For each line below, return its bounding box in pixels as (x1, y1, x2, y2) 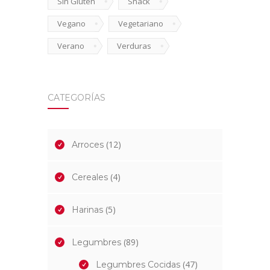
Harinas (72, 204, 103, 216)
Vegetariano (118, 18, 163, 30)
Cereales (72, 172, 108, 183)
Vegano (57, 18, 86, 30)
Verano (57, 40, 84, 52)
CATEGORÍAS (48, 92, 105, 104)
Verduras (117, 40, 151, 52)
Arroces (72, 139, 104, 151)
